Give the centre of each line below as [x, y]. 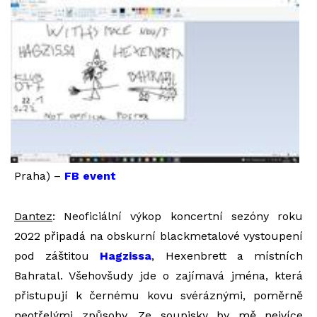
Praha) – [39, 176]
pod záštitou [57, 256]
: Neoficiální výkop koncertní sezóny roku [178, 217]
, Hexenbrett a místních [227, 256]
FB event [90, 176]
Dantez [33, 217]
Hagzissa [126, 256]
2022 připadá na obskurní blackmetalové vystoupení [158, 236]
